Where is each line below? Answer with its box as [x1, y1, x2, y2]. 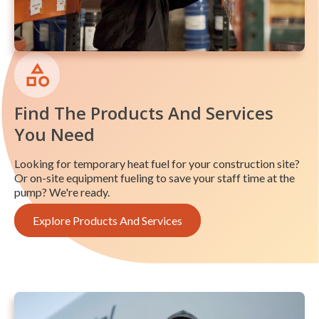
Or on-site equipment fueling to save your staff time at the [14, 170, 295, 184]
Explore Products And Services [33, 213, 182, 227]
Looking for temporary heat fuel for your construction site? [14, 156, 300, 170]
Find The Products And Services [14, 100, 273, 125]
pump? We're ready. [14, 184, 110, 199]
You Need [14, 122, 95, 146]
